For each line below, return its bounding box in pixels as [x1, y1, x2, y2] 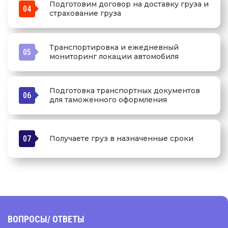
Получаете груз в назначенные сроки [49, 134, 193, 144]
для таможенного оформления [49, 95, 167, 105]
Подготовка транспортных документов [49, 86, 200, 96]
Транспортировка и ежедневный [49, 43, 179, 52]
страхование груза [49, 9, 121, 18]
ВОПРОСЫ [8, 213, 47, 224]
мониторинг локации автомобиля [49, 52, 179, 62]
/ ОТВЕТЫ [47, 213, 84, 224]
